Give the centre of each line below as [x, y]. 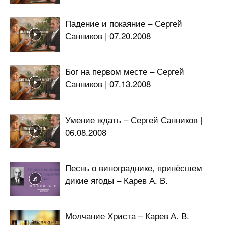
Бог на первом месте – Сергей [125, 71]
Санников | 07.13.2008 [108, 83]
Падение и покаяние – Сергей [124, 23]
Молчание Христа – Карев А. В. [127, 215]
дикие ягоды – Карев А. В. [117, 180]
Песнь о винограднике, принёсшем [134, 167]
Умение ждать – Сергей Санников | [134, 119]
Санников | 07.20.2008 [108, 35]
